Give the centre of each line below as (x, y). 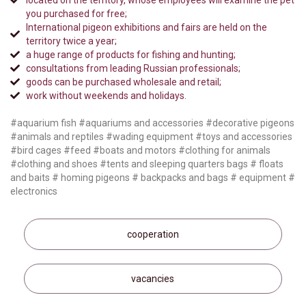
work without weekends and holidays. (106, 96)
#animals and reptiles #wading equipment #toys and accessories (151, 137)
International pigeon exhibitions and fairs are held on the (146, 27)
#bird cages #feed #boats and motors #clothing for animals (140, 150)
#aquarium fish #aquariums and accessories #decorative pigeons (152, 123)
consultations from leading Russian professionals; (133, 68)
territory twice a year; (71, 41)
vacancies (153, 279)
